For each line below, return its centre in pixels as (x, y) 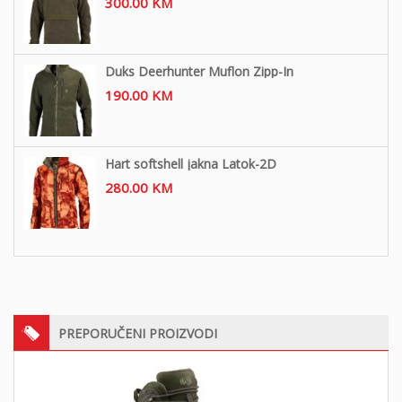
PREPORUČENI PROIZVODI (138, 333)
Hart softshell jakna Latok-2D (191, 163)
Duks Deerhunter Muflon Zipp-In (199, 71)
